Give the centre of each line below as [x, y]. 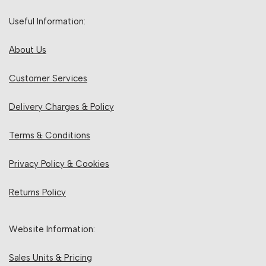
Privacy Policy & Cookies [59, 164]
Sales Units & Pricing [50, 258]
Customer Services [48, 78]
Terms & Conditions [50, 135]
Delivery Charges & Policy [61, 107]
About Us [28, 50]
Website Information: [52, 229]
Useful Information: [47, 21]
